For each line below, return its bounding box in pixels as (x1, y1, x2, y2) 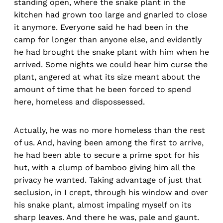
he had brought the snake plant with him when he (14, 47, 209, 57)
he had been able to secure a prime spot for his (14, 150, 199, 160)
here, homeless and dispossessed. (14, 97, 145, 107)
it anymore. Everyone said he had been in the (14, 22, 188, 32)
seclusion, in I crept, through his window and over (14, 188, 208, 198)
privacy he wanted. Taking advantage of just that (14, 175, 202, 185)
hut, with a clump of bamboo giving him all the (14, 163, 195, 173)
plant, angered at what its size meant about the (14, 72, 200, 82)
